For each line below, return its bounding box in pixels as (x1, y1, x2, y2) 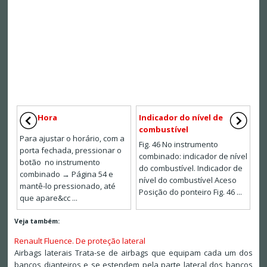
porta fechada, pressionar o (19, 145, 122, 156)
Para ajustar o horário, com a (19, 133, 125, 144)
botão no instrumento (19, 157, 100, 168)
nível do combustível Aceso (139, 175, 237, 186)
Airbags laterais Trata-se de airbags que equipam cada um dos (14, 247, 253, 259)
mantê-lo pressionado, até (19, 181, 116, 192)
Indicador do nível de (139, 112, 223, 123)
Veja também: (14, 216, 60, 226)
